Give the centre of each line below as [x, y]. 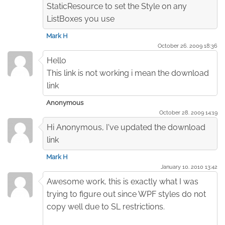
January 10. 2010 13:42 [189, 166]
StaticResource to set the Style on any [117, 6]
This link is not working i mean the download [128, 73]
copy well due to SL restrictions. [106, 206]
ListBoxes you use [81, 19]
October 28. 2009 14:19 [188, 112]
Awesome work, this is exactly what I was [123, 181]
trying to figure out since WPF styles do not [126, 194]
